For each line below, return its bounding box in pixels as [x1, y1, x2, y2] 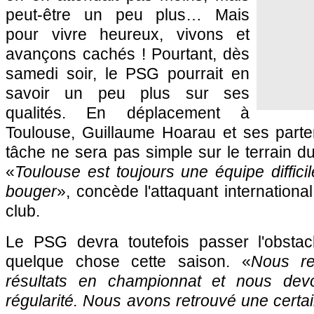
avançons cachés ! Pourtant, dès [6, 45, 250, 63]
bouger [6, 182, 57, 200]
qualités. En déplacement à [6, 104, 250, 122]
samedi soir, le [6, 64, 126, 83]
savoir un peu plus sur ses [6, 84, 250, 102]
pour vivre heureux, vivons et [6, 25, 250, 43]
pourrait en [159, 64, 250, 83]
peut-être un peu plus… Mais [6, 6, 250, 24]
